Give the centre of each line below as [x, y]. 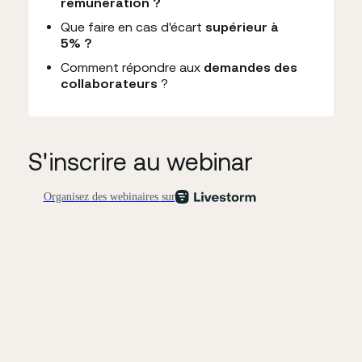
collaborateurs [109, 83]
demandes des [250, 67]
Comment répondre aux [132, 67]
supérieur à [242, 27]
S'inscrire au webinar [141, 162]
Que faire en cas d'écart [133, 27]
